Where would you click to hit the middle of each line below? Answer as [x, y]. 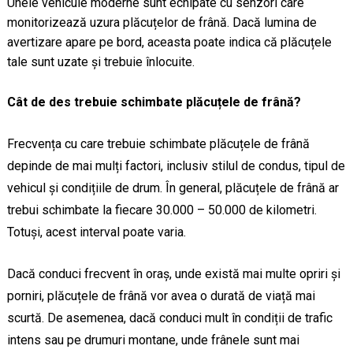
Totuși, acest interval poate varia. [96, 232]
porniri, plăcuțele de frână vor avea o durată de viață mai [161, 296]
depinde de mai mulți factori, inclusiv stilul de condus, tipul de [176, 166]
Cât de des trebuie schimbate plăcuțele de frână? [154, 102]
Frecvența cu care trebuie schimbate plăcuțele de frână [158, 144]
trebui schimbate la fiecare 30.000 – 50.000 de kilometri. [162, 210]
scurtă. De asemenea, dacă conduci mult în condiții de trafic [169, 318]
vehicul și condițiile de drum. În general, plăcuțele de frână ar [173, 188]
